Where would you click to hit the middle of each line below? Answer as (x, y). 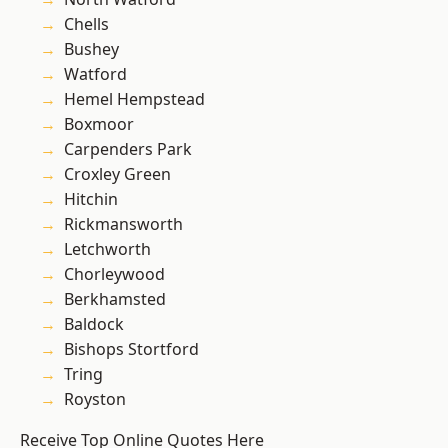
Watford (95, 74)
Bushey (91, 49)
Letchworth (107, 249)
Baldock (94, 324)
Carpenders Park (128, 149)
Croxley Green (117, 174)
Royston (95, 399)
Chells (86, 24)
